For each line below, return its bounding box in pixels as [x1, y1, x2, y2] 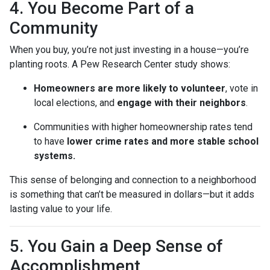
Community [10, 17, 98, 38]
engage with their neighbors [117, 96, 246, 108]
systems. [34, 149, 75, 162]
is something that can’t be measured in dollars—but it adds [10, 188, 254, 200]
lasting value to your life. [10, 202, 112, 215]
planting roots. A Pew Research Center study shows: [10, 58, 230, 70]
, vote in [225, 82, 258, 94]
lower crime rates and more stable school [67, 135, 259, 147]
